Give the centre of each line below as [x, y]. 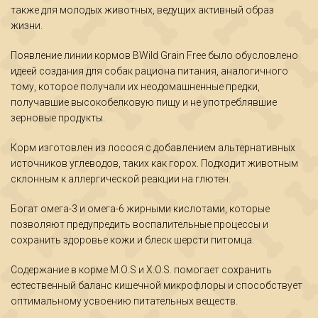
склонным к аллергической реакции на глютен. [121, 179]
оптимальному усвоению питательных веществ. [124, 301]
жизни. [27, 26]
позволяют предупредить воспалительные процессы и [139, 224]
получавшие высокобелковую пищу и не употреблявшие [144, 102]
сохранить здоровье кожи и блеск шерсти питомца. [132, 240]
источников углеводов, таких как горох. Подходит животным [154, 163]
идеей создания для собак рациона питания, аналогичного [149, 71]
